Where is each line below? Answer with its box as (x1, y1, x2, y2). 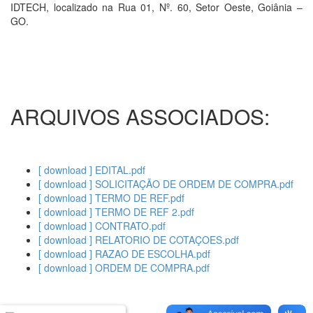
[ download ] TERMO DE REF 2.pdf (38, 205, 194, 219)
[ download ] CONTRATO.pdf (38, 219, 166, 233)
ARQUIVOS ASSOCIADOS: (10, 101, 270, 131)
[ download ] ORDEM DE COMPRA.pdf (38, 261, 210, 275)
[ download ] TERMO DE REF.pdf (38, 191, 184, 205)
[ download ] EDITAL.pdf (38, 163, 145, 177)
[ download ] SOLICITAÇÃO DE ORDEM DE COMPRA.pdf (38, 177, 293, 191)
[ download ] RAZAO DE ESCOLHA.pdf (38, 247, 210, 261)
